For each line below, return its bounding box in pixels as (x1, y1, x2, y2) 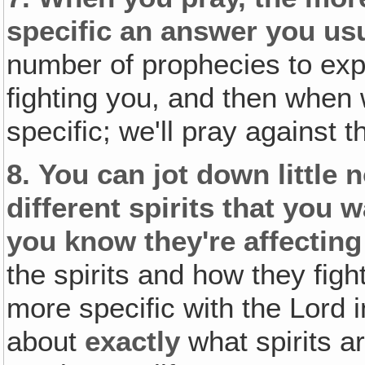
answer (161, 15, 258, 47)
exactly (85, 324, 181, 358)
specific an (7, 15, 161, 47)
